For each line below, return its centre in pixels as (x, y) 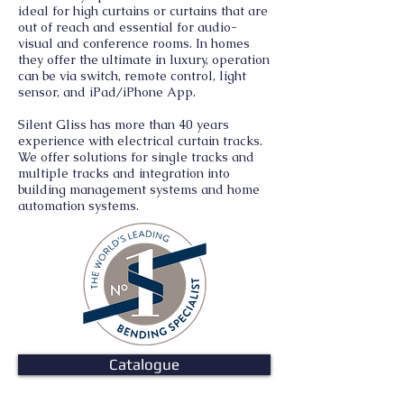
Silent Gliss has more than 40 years (124, 124)
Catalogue (144, 364)
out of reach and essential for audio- (128, 27)
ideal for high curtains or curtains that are (143, 11)
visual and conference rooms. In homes (134, 43)
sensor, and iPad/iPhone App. (107, 92)
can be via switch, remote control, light (132, 76)
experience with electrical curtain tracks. (140, 141)
